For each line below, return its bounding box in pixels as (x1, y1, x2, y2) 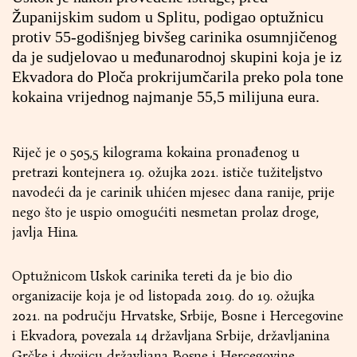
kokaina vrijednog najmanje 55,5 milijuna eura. (12, 88, 320, 105)
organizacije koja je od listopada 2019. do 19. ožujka (12, 288, 316, 304)
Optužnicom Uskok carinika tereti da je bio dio (12, 268, 292, 284)
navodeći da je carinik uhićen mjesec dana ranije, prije (12, 184, 335, 201)
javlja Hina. (12, 224, 83, 241)
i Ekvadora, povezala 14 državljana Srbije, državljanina (12, 328, 331, 344)
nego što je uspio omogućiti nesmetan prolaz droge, (12, 204, 319, 221)
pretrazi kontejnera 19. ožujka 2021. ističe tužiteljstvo (12, 164, 324, 181)
